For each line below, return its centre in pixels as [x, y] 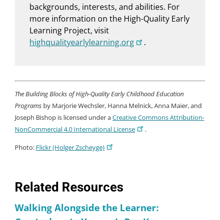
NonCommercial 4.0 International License [75, 129]
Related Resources [69, 187]
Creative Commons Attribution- [158, 117]
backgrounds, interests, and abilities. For [105, 7]
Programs [28, 105]
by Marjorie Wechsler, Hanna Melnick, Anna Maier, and [122, 105]
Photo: [25, 147]
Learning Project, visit [69, 30]
